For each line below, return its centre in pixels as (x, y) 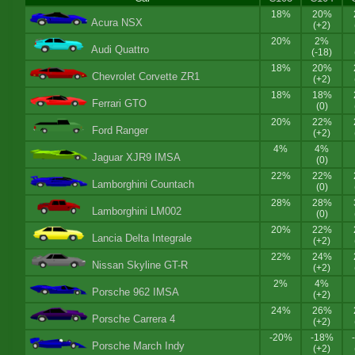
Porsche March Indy (138, 346)
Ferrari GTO (119, 104)
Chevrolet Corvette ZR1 (145, 77)
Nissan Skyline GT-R (139, 265)
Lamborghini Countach (143, 185)
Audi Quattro (120, 50)
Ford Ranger (120, 131)
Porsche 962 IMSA (135, 292)
